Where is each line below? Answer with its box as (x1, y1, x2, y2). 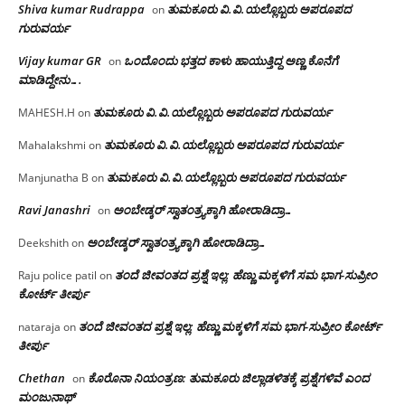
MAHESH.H (18, 105, 75, 121)
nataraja (18, 319, 61, 335)
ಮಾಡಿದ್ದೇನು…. (18, 71, 82, 89)
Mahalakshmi (18, 137, 86, 154)
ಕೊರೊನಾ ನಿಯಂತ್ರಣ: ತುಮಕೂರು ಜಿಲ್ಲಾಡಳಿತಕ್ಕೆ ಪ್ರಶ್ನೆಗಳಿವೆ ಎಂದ (88, 370, 370, 387)
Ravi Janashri (18, 202, 90, 219)
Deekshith (18, 235, 69, 251)
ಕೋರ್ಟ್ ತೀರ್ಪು (18, 286, 89, 303)
